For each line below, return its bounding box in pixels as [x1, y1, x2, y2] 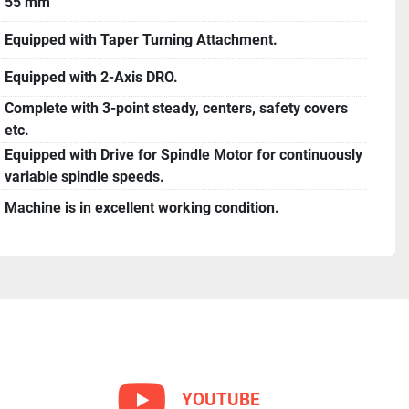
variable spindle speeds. [5, 168, 164, 185]
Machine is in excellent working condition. [5, 199, 279, 216]
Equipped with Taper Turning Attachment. [5, 31, 278, 48]
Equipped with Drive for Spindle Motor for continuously [5, 146, 362, 163]
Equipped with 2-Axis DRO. [5, 68, 178, 86]
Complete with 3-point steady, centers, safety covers [5, 100, 348, 117]
